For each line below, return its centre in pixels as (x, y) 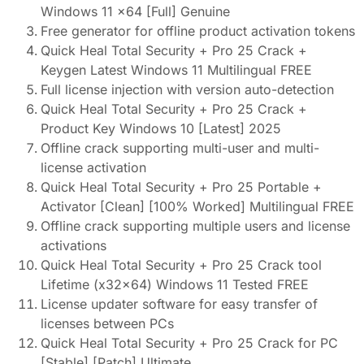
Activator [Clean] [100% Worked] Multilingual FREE (197, 207)
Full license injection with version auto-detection (187, 90)
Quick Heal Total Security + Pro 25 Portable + (181, 187)
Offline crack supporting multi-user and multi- (180, 148)
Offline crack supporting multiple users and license (195, 226)
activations (74, 246)
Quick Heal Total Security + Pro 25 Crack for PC (189, 343)
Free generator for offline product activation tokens (198, 31)
